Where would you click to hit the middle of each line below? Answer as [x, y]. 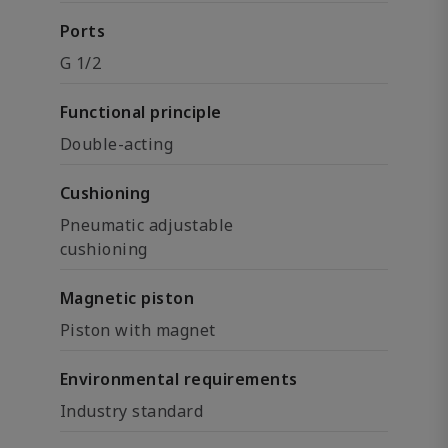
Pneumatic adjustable [147, 225]
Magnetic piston [127, 298]
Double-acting [117, 144]
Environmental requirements [179, 379]
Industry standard [132, 411]
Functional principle [141, 112]
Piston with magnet [138, 330]
